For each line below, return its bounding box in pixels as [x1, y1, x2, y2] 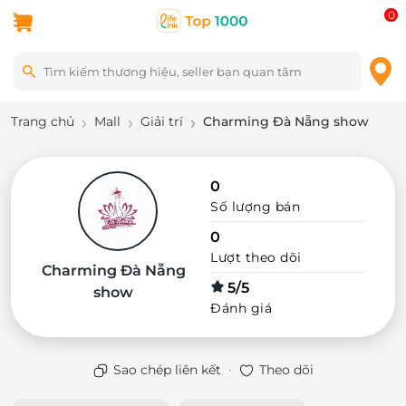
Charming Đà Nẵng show [203, 113, 369, 130]
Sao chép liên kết [112, 362, 221, 378]
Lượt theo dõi [210, 249, 302, 266]
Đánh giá [210, 300, 272, 316]
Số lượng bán [210, 198, 300, 215]
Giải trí [140, 113, 183, 130]
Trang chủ [11, 113, 74, 130]
